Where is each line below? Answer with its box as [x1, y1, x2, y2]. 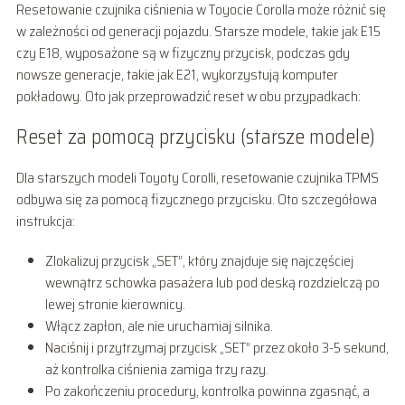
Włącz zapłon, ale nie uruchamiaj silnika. [44, 314, 273, 337]
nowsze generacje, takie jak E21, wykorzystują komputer [15, 62, 338, 86]
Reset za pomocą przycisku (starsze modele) [15, 120, 375, 153]
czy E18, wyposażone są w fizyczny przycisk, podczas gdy [15, 41, 350, 64]
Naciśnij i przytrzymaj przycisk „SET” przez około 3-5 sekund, [44, 335, 389, 359]
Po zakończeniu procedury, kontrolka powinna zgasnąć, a [44, 379, 370, 402]
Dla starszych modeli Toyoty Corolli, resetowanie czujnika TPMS [15, 165, 379, 189]
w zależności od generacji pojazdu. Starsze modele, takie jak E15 [15, 19, 381, 42]
